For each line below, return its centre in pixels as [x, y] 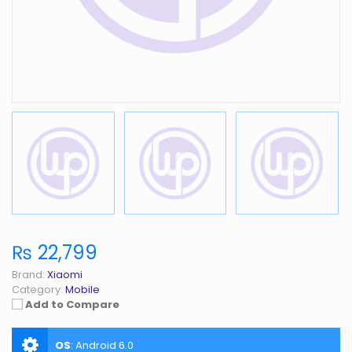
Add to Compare [72, 304]
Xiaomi [65, 274]
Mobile [82, 289]
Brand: [28, 274]
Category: [37, 289]
